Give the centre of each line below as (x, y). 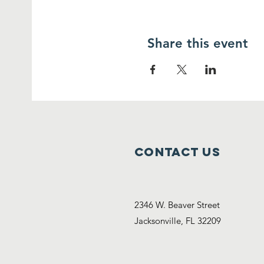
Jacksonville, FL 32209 (178, 220)
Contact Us (177, 151)
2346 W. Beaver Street (177, 204)
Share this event (198, 43)
